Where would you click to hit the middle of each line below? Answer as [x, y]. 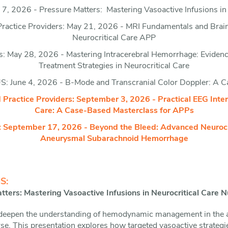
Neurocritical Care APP [114, 38]
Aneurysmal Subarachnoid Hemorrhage [114, 139]
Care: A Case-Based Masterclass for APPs [114, 111]
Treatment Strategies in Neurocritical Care [114, 66]
